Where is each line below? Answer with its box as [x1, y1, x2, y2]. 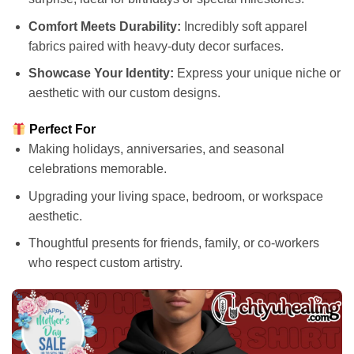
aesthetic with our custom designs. [28, 86, 220, 100]
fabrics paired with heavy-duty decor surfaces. [28, 39, 284, 53]
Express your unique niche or [173, 66, 341, 81]
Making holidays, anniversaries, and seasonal [28, 141, 284, 156]
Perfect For [26, 122, 96, 136]
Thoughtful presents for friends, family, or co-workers [28, 236, 319, 250]
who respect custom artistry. [28, 256, 183, 270]
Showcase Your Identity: [28, 66, 174, 81]
